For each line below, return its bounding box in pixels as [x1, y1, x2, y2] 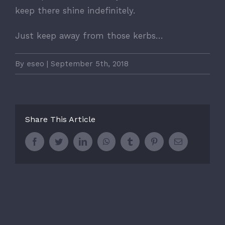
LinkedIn [86, 137, 116, 145]
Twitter [62, 137, 85, 145]
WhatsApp [109, 137, 144, 145]
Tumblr [134, 137, 157, 145]
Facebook [38, 137, 69, 145]
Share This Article [25, 115, 95, 124]
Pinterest [158, 137, 185, 145]
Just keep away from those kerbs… [15, 31, 163, 41]
